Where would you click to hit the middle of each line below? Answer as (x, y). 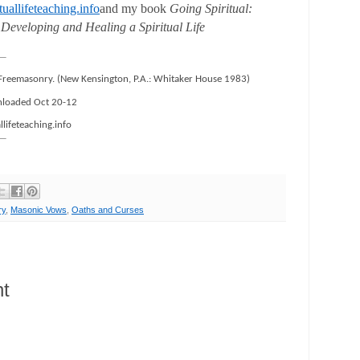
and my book (135, 9)
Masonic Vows (39, 209)
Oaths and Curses (108, 209)
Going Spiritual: (211, 9)
